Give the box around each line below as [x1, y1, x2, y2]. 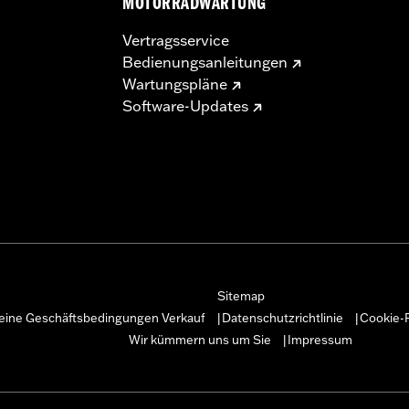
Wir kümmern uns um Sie [129, 331, 271, 347]
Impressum [288, 331, 352, 347]
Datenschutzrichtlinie [221, 309, 343, 325]
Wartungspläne [122, 74, 227, 93]
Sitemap [216, 288, 265, 303]
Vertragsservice [122, 30, 229, 49]
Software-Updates [122, 96, 248, 115]
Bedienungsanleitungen [122, 52, 288, 71]
